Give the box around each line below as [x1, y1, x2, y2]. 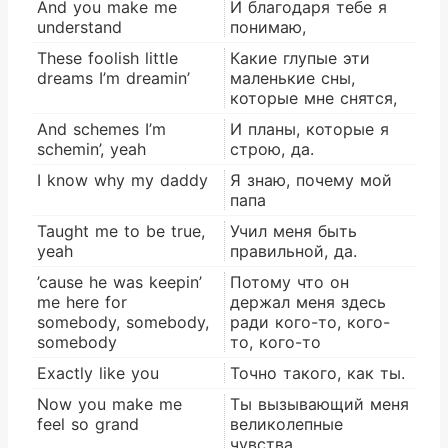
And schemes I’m [37, 118, 166, 139]
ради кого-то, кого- [230, 311, 390, 332]
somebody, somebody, [37, 311, 209, 332]
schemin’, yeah [37, 138, 146, 159]
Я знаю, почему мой [230, 169, 392, 190]
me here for [37, 291, 127, 312]
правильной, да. [230, 240, 357, 261]
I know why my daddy [37, 169, 208, 190]
